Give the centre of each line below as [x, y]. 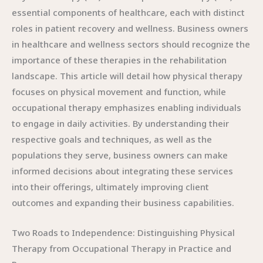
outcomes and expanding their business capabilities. [123, 203]
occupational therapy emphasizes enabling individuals [127, 107]
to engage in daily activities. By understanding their [120, 123]
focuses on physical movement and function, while [119, 92]
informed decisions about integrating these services [122, 171]
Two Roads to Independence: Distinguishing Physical [123, 232]
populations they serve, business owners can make [120, 155]
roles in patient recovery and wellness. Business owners [130, 28]
